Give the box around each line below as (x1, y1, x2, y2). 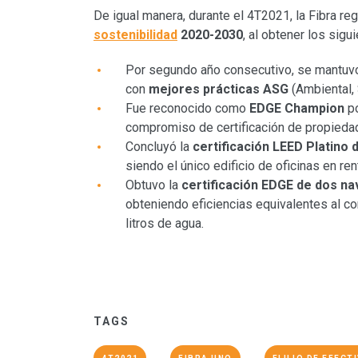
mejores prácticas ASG (149, 82, 288, 97)
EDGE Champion (249, 101, 348, 117)
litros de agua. (125, 216, 204, 232)
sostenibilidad (93, 27, 177, 43)
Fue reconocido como (125, 101, 249, 117)
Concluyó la (125, 139, 193, 155)
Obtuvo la (125, 177, 181, 193)
